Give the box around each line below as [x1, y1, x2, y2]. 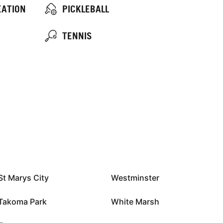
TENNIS [62, 30, 92, 42]
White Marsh [111, 196, 159, 207]
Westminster [111, 172, 159, 183]
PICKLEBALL [62, 3, 109, 15]
